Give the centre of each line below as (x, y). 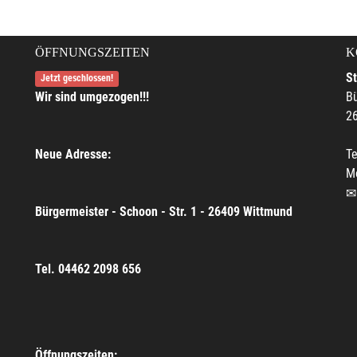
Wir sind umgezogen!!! (92, 96)
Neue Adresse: (73, 154)
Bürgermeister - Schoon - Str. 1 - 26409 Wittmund (164, 211)
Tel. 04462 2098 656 (88, 269)
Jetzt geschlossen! (77, 78)
